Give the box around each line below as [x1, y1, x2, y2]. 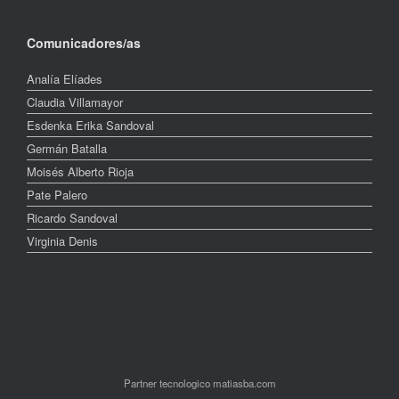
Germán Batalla [27, 139, 107, 157]
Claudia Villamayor [27, 93, 123, 110]
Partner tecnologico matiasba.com [123, 375, 276, 390]
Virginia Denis [27, 232, 98, 249]
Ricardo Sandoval [27, 208, 118, 226]
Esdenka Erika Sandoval [27, 116, 154, 134]
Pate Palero [27, 185, 87, 203]
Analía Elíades [27, 69, 102, 87]
